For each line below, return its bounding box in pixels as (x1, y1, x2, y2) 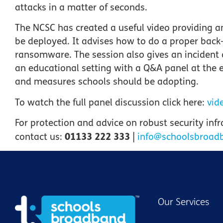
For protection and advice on (15, 117, 139, 128)
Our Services (157, 197, 210, 208)
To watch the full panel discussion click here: (15, 97, 207, 108)
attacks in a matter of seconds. (15, 1, 150, 13)
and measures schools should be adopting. (15, 76, 199, 88)
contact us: (15, 131, 62, 142)
